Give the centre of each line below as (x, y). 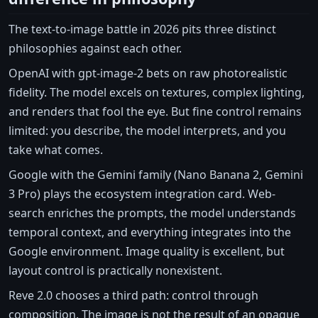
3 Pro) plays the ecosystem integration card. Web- (142, 194)
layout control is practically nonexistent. (115, 271)
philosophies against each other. (95, 49)
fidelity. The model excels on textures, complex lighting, (157, 93)
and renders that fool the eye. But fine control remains (155, 112)
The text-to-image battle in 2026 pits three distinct (142, 29)
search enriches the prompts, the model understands (152, 213)
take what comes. (56, 150)
